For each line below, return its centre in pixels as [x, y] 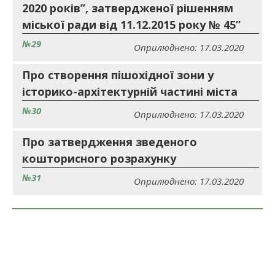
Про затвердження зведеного [110, 142]
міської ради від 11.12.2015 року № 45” [131, 25]
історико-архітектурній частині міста [130, 91]
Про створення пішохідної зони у [118, 75]
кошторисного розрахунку [99, 158]
